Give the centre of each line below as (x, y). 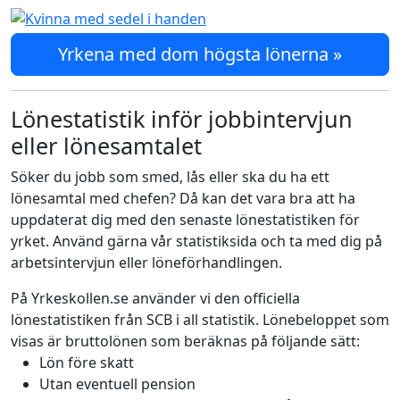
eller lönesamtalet (106, 146)
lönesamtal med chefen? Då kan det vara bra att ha (183, 198)
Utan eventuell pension (117, 384)
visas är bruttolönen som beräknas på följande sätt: (185, 341)
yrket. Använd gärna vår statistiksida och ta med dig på (196, 241)
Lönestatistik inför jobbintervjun (182, 119)
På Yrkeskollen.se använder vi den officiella (155, 298)
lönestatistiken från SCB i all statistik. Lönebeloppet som (200, 320)
